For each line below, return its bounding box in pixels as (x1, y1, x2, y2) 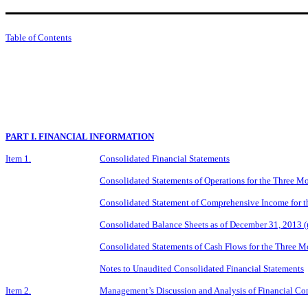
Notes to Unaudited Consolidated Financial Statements (100, 263, 304, 274)
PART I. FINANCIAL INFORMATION (5, 131, 154, 142)
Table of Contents (5, 32, 71, 43)
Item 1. (5, 153, 31, 164)
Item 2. (5, 285, 31, 296)
